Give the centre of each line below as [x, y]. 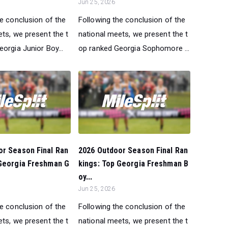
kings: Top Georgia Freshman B [133, 163]
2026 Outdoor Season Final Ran [133, 150]
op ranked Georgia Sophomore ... [134, 48]
